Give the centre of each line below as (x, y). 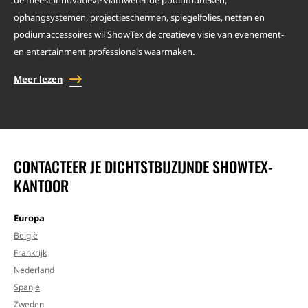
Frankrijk (30, 253)
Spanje (27, 287)
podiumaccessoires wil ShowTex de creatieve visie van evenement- (149, 34)
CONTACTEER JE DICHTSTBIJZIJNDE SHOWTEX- (143, 166)
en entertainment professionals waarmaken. (104, 52)
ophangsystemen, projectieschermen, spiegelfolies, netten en (139, 17)
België (26, 235)
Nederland (34, 270)
